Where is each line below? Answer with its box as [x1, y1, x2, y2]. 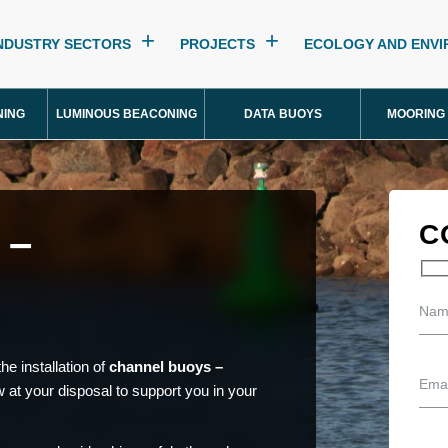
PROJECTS [180, 36, 255, 52]
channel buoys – [109, 357, 223, 375]
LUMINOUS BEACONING [55, 107, 197, 121]
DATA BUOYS [243, 107, 322, 121]
